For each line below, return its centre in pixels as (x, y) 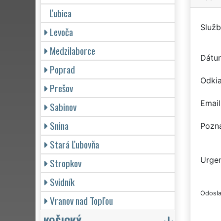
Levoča (61, 32)
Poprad (62, 69)
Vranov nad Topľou (81, 200)
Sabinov (63, 107)
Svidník (62, 182)
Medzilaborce (73, 50)
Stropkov (66, 163)
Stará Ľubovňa (74, 144)
